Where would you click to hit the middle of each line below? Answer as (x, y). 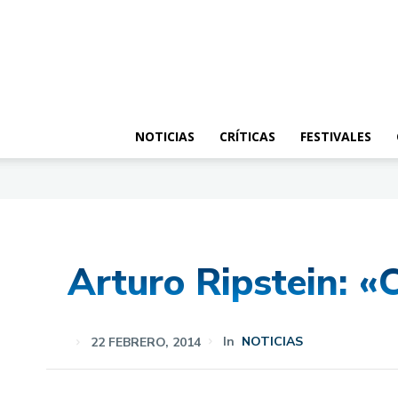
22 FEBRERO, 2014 (145, 342)
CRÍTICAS (247, 136)
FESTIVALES (336, 136)
